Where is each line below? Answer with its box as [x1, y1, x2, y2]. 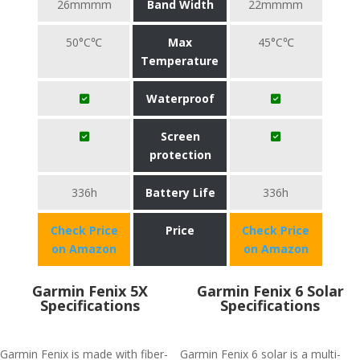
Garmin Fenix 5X [32, 281, 148, 301]
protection [149, 147, 211, 162]
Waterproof [145, 91, 215, 106]
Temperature [141, 53, 219, 68]
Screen [160, 129, 200, 144]
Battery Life [145, 185, 215, 200]
